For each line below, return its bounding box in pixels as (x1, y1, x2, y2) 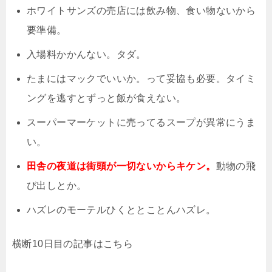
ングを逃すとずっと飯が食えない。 (27, 93, 186, 104)
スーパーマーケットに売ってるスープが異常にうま (27, 117, 256, 128)
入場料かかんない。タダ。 (27, 49, 146, 60)
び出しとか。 (27, 180, 87, 191)
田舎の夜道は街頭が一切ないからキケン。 (27, 161, 216, 172)
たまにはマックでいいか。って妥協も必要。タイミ (27, 73, 256, 84)
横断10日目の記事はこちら (12, 239, 134, 250)
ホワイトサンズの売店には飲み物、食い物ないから (27, 5, 256, 16)
